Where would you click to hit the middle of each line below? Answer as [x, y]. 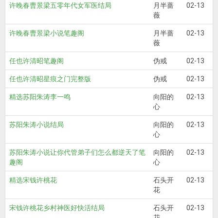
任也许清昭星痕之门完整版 [50, 79]
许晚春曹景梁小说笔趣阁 [47, 33]
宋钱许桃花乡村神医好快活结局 [57, 208]
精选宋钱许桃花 [33, 180]
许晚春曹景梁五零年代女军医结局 [60, 5]
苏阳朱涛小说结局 [36, 125]
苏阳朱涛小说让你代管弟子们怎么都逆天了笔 [77, 152]
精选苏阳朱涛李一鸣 [40, 97]
